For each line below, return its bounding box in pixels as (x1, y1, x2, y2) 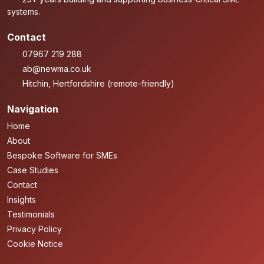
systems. (7, 6, 40, 16)
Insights (7, 194, 36, 204)
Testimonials (7, 209, 55, 219)
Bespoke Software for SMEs (7, 150, 117, 160)
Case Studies (7, 164, 58, 175)
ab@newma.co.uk (22, 63, 91, 74)
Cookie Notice (7, 238, 63, 249)
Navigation (7, 103, 58, 115)
